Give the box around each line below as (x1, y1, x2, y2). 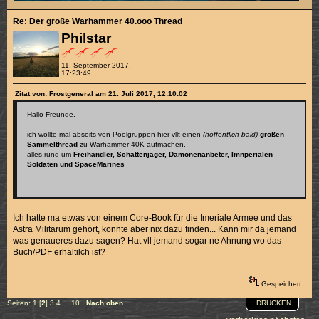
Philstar (61, 30, 111, 46)
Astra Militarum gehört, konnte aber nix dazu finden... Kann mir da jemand (13, 224, 297, 234)
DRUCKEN (256, 298, 292, 307)
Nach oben (86, 299, 123, 308)
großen (258, 130, 285, 138)
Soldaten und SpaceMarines (27, 159, 125, 168)
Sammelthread (27, 140, 78, 148)
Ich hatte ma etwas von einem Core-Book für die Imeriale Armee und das (13, 212, 293, 223)
